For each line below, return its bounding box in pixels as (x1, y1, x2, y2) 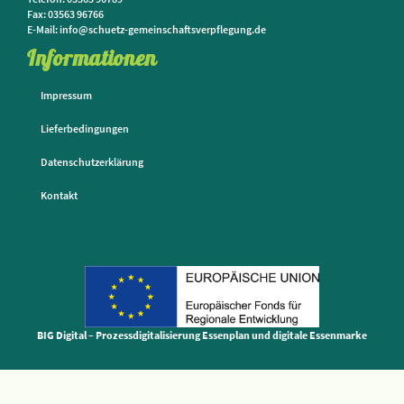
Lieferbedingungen (41, 122, 129, 135)
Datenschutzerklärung (41, 155, 143, 169)
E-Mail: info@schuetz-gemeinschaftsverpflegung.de (27, 23, 266, 36)
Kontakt (41, 188, 78, 202)
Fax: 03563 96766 (27, 7, 104, 21)
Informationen (27, 44, 157, 71)
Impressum (41, 88, 92, 102)
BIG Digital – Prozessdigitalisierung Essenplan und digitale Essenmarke (37, 328, 367, 343)
